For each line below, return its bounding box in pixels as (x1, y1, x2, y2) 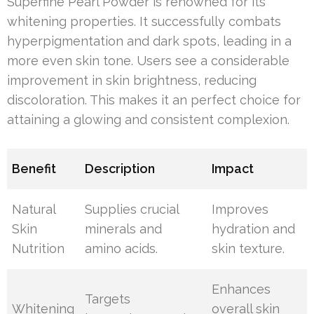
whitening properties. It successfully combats (7, 14, 281, 29)
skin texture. (212, 241, 285, 256)
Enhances (212, 282, 271, 296)
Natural (12, 202, 56, 217)
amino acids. (85, 241, 158, 256)
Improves (212, 202, 269, 217)
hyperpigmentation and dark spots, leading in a (7, 34, 292, 48)
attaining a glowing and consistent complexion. (7, 112, 289, 127)
